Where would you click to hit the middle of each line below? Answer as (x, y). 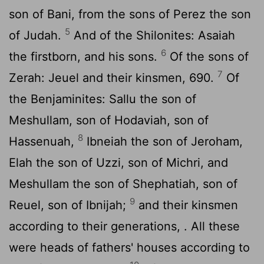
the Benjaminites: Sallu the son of (103, 99)
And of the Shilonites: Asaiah (153, 35)
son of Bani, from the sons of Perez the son (130, 14)
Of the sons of (207, 56)
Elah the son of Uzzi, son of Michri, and (118, 162)
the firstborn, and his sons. (85, 56)
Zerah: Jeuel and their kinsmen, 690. (113, 77)
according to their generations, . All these (124, 226)
